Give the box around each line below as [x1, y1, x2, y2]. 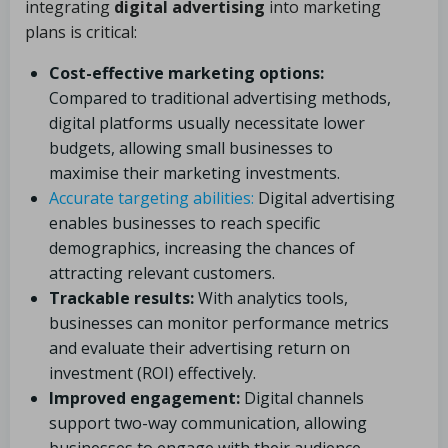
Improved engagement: [49, 387, 240, 409]
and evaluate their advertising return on [49, 337, 350, 359]
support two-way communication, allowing [49, 412, 367, 434]
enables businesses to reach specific [49, 212, 320, 234]
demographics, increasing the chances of [49, 237, 355, 259]
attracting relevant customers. [49, 262, 275, 284]
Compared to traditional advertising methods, [49, 87, 391, 109]
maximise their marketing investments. [49, 162, 340, 184]
